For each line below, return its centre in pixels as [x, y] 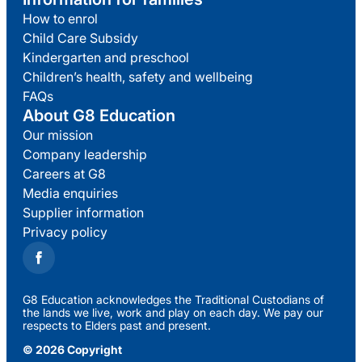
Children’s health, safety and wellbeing [138, 77]
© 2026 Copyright [72, 349]
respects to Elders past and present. [117, 325]
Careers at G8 [64, 174]
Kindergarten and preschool [106, 57]
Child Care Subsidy [80, 38]
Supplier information [83, 213]
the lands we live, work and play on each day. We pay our [173, 312]
